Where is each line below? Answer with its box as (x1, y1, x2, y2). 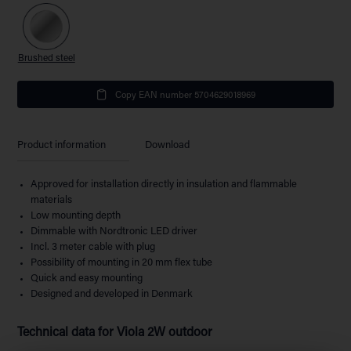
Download (145, 139, 190, 150)
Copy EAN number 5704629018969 (115, 90, 255, 100)
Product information (17, 139, 107, 150)
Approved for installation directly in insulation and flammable (31, 179, 298, 190)
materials (31, 194, 73, 205)
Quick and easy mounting (31, 273, 143, 284)
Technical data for (17, 326, 118, 339)
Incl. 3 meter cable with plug (31, 241, 156, 252)
